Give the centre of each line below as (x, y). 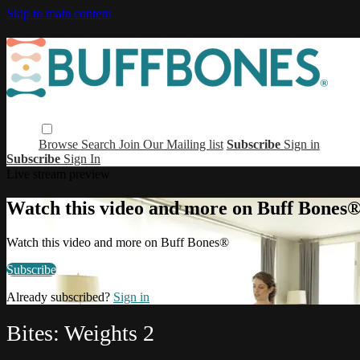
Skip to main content (59, 13)
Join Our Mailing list (171, 144)
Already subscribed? (60, 297)
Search (100, 144)
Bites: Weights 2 (80, 333)
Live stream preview (58, 174)
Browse (59, 144)
